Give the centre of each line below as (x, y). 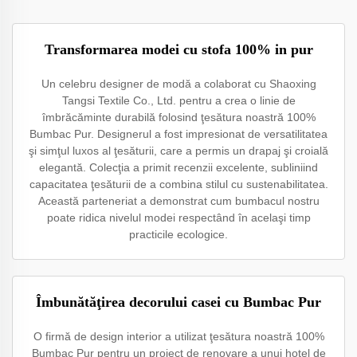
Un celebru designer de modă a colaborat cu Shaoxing (178, 84)
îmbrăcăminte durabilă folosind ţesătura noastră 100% (178, 117)
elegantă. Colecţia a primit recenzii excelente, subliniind (178, 167)
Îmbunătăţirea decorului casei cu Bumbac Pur (178, 302)
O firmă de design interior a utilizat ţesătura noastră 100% (178, 336)
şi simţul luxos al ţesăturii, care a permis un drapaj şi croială (178, 151)
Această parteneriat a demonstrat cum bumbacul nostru (178, 201)
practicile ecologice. (178, 234)
